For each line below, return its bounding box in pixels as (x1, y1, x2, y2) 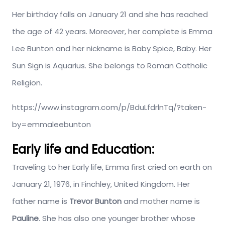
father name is (12, 196, 69, 207)
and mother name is (122, 196, 200, 207)
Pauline (12, 213, 39, 224)
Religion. (12, 77, 42, 88)
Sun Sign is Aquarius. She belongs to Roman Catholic (12, 60, 207, 71)
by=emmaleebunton (12, 119, 91, 130)
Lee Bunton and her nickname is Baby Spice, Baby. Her (12, 43, 211, 54)
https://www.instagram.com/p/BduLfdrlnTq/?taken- (12, 102, 206, 113)
